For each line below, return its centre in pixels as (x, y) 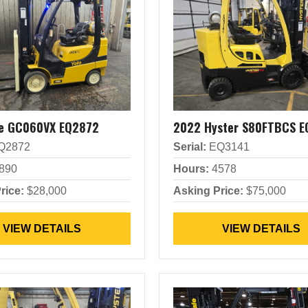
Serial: (189, 147)
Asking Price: (208, 191)
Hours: (191, 169)
